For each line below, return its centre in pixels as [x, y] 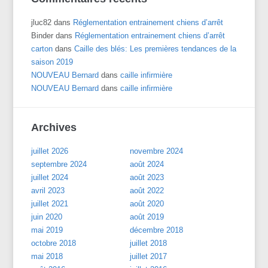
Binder [42, 35]
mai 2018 [47, 256]
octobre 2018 [54, 243]
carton [42, 48]
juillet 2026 [50, 151]
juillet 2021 [50, 203]
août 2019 [147, 217]
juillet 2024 [50, 177]
